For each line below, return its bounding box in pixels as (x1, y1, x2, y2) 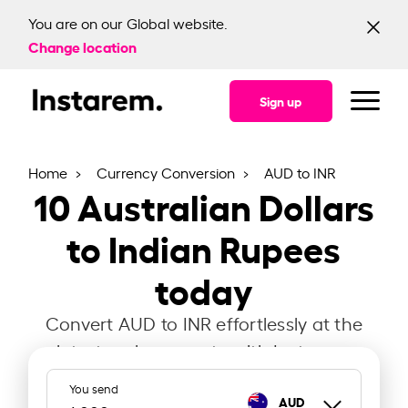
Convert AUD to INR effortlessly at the (45, 311, 363, 335)
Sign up (259, 92, 302, 109)
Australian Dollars (76, 179, 374, 230)
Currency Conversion (97, 162, 240, 182)
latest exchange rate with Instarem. (56, 338, 352, 362)
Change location (28, 36, 138, 56)
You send (69, 380, 119, 396)
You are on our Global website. (28, 13, 229, 33)
